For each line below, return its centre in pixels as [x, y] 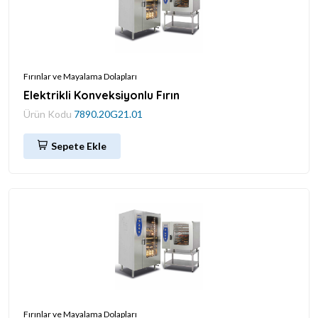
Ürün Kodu [49, 114]
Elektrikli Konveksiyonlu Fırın [102, 95]
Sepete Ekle [79, 146]
